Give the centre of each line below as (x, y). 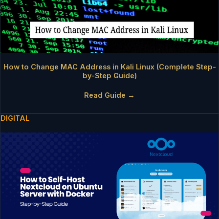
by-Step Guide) (109, 76)
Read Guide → (109, 96)
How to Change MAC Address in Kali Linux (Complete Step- (109, 67)
